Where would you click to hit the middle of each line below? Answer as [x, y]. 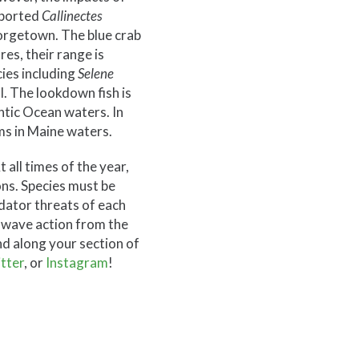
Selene [95, 74]
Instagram [77, 263]
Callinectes [72, 16]
